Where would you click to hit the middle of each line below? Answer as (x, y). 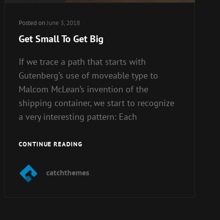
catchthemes (68, 172)
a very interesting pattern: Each (78, 116)
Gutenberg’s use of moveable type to (88, 75)
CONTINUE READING (51, 144)
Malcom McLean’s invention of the (83, 89)
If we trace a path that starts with (82, 61)
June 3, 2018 (63, 23)
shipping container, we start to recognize (96, 103)
